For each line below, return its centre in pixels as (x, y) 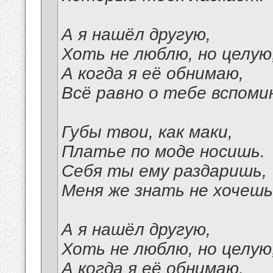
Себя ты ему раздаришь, (164, 171)
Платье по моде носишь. (163, 152)
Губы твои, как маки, (147, 132)
